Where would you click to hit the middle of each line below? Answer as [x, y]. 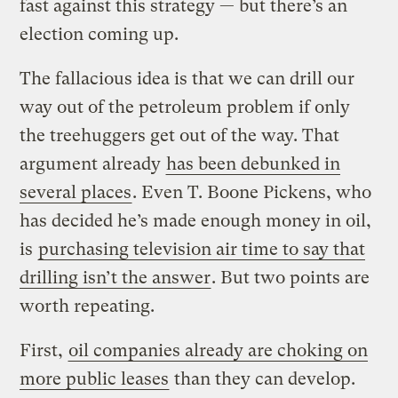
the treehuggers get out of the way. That [180, 135]
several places [76, 192]
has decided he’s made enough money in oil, [196, 220]
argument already [93, 163]
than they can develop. [263, 378]
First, [44, 350]
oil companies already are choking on [219, 350]
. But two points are [291, 277]
